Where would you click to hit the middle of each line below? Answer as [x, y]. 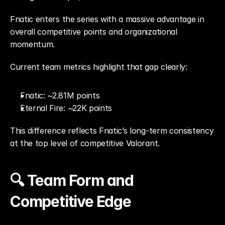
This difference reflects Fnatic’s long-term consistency [112, 131]
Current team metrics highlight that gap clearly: [99, 67]
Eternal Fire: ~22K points [66, 108]
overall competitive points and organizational [94, 32]
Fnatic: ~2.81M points [60, 95]
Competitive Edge [71, 201]
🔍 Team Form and [72, 180]
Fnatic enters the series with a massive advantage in [107, 19]
